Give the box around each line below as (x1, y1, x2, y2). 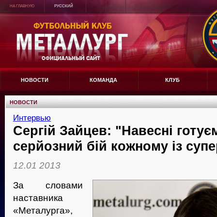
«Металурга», (13, 205, 73, 216)
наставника (13, 193, 63, 203)
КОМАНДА (90, 77, 118, 83)
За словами (13, 180, 83, 191)
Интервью (13, 113, 51, 123)
